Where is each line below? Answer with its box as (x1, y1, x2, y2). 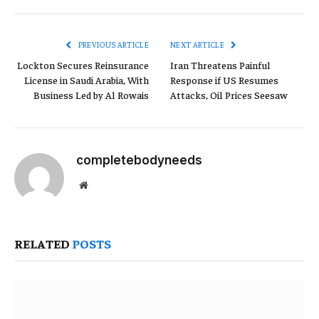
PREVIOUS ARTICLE (76, 39, 149, 49)
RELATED (14, 234, 72, 251)
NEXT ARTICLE (170, 39, 226, 49)
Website (87, 179, 119, 189)
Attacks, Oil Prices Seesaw (170, 88, 288, 101)
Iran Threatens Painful (170, 58, 271, 71)
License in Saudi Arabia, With (24, 73, 149, 86)
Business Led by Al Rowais (33, 88, 149, 101)
